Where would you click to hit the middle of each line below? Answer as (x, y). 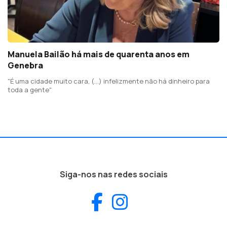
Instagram (170, 202)
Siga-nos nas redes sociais (113, 175)
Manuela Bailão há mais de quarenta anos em (99, 54)
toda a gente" (30, 90)
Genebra (25, 66)
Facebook (142, 202)
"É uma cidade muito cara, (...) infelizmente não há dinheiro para (109, 81)
